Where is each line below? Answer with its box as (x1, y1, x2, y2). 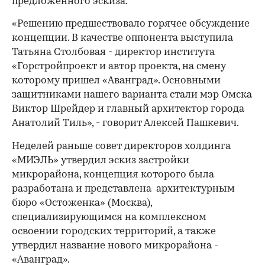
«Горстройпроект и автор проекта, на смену (12, 62, 226, 72)
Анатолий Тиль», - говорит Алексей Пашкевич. (12, 118, 239, 128)
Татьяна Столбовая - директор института (12, 47, 215, 57)
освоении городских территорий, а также (12, 227, 216, 237)
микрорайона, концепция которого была (12, 170, 214, 180)
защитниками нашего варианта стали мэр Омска (12, 90, 252, 100)
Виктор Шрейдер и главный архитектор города (12, 104, 244, 114)
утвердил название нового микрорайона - (12, 241, 218, 251)
